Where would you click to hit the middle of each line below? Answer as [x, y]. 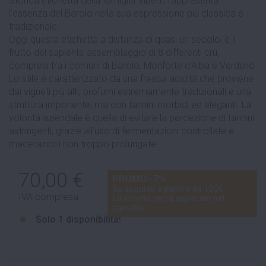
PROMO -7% [139, 179]
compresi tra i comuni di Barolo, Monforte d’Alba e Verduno [132, 65]
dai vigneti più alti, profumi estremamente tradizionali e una [130, 91]
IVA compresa [48, 197]
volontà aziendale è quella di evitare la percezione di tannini [132, 118]
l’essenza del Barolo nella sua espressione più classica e [126, 13]
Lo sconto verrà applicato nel [169, 198]
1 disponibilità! [90, 219]
